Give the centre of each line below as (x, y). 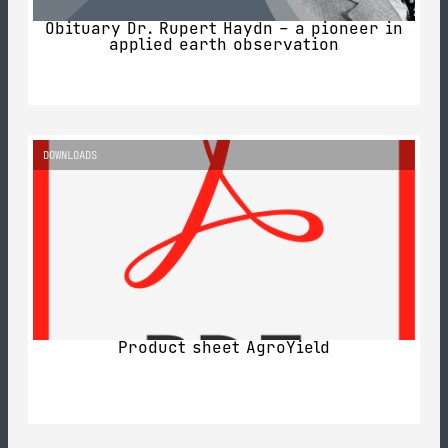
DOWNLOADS (70, 154)
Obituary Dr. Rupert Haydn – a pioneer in (224, 28)
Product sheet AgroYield (224, 348)
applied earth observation (224, 44)
